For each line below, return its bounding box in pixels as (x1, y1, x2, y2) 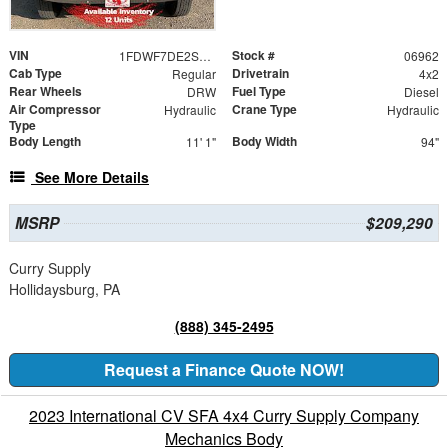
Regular (171, 65, 216, 83)
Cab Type (9, 64, 62, 83)
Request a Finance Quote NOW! (104, 358, 344, 382)
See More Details (35, 167, 149, 188)
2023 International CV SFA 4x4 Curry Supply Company (29, 404, 419, 428)
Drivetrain (232, 64, 289, 83)
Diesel (403, 83, 439, 101)
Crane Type (232, 100, 297, 119)
